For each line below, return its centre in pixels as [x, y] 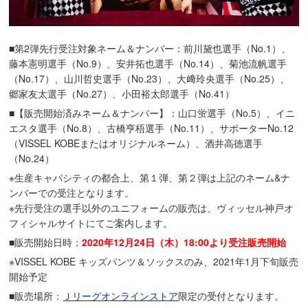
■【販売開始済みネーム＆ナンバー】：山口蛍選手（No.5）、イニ [152, 113]
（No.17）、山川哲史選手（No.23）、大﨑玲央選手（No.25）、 [150, 79]
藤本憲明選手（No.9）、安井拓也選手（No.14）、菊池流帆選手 [148, 64]
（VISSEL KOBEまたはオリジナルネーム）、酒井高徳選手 [136, 143]
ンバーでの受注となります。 [72, 193]
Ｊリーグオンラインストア [121, 296]
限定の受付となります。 [231, 296]
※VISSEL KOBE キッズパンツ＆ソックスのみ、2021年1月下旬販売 [154, 262]
